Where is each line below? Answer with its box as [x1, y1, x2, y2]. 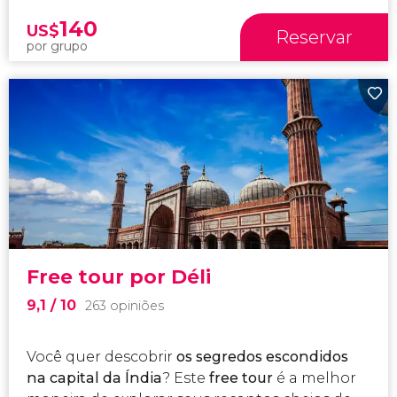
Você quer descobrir [27, 347, 177, 365]
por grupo [27, 38, 89, 55]
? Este [162, 369, 210, 386]
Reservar [276, 27, 354, 49]
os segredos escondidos [176, 347, 349, 365]
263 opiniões [85, 297, 165, 314]
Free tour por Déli [27, 264, 212, 289]
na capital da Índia [27, 369, 163, 386]
